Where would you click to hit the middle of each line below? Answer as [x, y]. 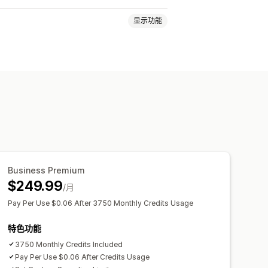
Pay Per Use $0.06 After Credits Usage [83, 257]
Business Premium [47, 170]
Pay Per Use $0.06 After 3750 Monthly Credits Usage [101, 203]
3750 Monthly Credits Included [69, 244]
